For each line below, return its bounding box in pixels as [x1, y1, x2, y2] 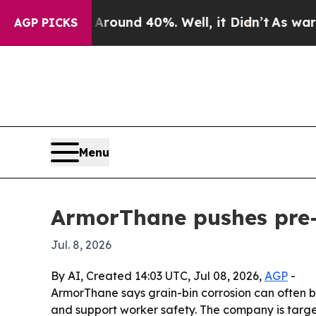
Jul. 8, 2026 [51, 238, 111, 253]
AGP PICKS [14, 16, 78, 30]
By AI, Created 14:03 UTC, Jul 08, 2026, [51, 269, 265, 284]
